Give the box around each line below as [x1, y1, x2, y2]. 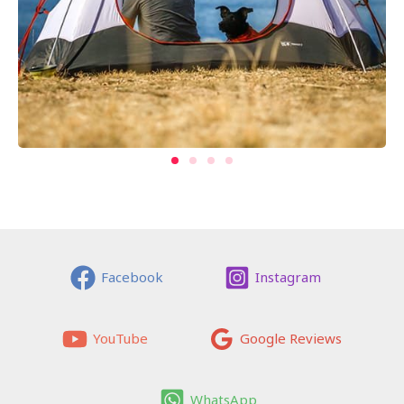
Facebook [101, 268, 163, 287]
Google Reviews [240, 329, 342, 348]
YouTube [93, 329, 148, 348]
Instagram [255, 268, 321, 287]
